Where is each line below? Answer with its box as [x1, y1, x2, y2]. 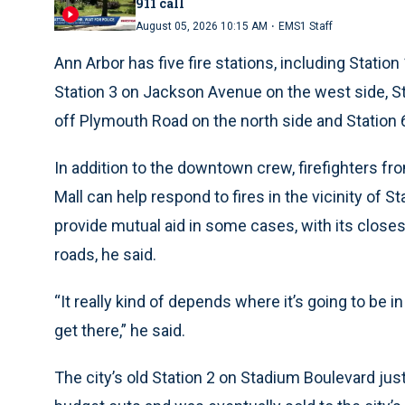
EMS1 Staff [278, 20, 333, 33]
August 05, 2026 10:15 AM [136, 20, 268, 33]
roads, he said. [54, 245, 156, 265]
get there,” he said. [54, 321, 185, 341]
